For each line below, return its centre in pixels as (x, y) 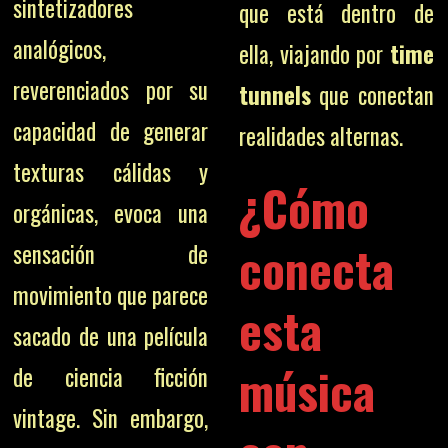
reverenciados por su (111, 89)
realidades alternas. (320, 136)
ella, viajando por (314, 54)
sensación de (111, 253)
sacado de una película (111, 335)
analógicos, (60, 48)
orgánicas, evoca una (111, 212)
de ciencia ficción (111, 376)
